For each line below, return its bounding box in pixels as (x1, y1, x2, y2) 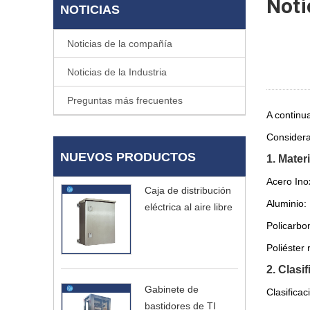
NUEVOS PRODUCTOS (60, 150, 196, 164)
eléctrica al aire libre (145, 201, 232, 212)
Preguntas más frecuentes (67, 95, 183, 106)
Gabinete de (145, 284, 199, 295)
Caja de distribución (145, 185, 231, 196)
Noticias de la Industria (67, 66, 167, 77)
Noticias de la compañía (67, 38, 172, 49)
